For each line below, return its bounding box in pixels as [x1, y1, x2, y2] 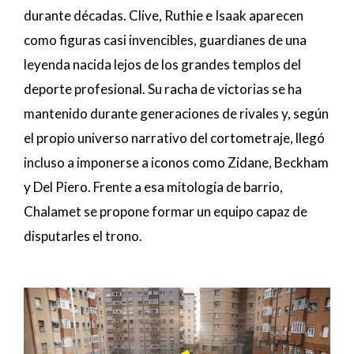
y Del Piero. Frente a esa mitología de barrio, [24, 179, 283, 196]
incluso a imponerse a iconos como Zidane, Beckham [24, 154, 329, 171]
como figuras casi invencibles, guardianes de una [24, 32, 307, 49]
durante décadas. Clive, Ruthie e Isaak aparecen [24, 7, 303, 24]
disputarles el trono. [24, 228, 142, 245]
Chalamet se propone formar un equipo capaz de [24, 203, 307, 220]
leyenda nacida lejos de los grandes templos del [24, 56, 301, 73]
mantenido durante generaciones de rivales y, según [24, 105, 329, 122]
